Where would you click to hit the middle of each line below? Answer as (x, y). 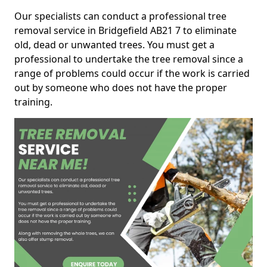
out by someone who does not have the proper (121, 88)
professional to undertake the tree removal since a (129, 59)
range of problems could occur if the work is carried (132, 73)
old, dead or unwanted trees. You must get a (114, 45)
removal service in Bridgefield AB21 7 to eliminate (125, 30)
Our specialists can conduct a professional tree (120, 16)
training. (33, 102)
